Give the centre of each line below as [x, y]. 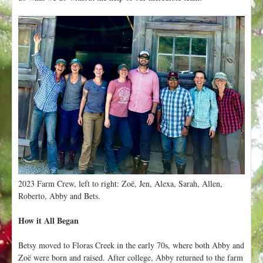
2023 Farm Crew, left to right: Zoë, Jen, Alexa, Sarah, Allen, [120, 184]
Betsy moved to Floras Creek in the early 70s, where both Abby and [131, 245]
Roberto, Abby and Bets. [59, 196]
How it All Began [48, 221]
